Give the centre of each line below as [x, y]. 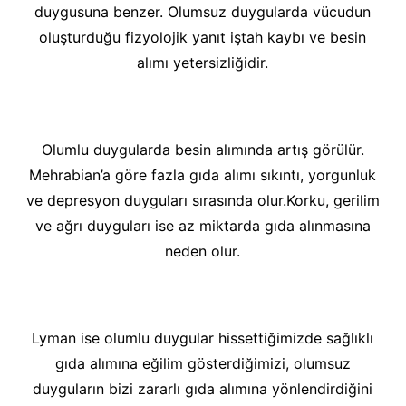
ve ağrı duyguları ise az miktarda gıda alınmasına [203, 226]
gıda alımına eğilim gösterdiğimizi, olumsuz [203, 363]
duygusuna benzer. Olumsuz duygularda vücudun [203, 12]
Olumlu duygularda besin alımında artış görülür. [203, 150]
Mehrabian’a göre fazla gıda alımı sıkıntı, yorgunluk [203, 175]
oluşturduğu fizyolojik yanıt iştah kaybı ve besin [203, 37]
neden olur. [203, 251]
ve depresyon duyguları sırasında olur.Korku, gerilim [203, 200]
